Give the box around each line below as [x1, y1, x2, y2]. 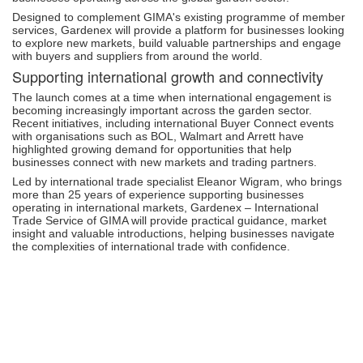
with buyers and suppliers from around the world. [12, 49, 263, 62]
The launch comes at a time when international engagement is [12, 90, 331, 104]
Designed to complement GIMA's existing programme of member [12, 10, 345, 23]
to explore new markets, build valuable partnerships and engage [12, 36, 341, 49]
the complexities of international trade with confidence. [12, 239, 290, 253]
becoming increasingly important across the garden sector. [12, 103, 312, 117]
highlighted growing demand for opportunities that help [12, 142, 292, 156]
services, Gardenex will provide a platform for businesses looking [12, 23, 344, 36]
